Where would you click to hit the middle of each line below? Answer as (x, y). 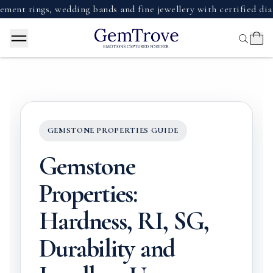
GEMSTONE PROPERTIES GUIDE (113, 130)
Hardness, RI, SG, (124, 221)
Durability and (107, 248)
